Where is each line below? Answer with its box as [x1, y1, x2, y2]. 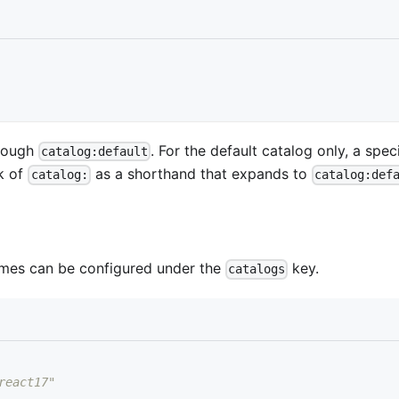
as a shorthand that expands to [90, 165, 312, 183]
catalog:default [41, 144, 149, 159]
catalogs [228, 262, 286, 277]
